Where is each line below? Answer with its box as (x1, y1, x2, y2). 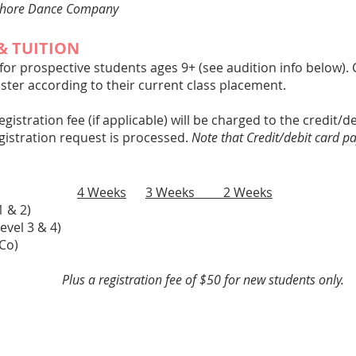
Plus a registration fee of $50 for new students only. (29, 271, 344, 288)
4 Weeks (77, 184, 126, 201)
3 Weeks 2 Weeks (145, 184, 273, 201)
